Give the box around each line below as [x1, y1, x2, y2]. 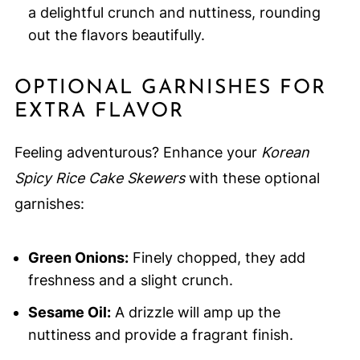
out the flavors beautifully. [27, 27, 205, 44]
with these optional [184, 170, 320, 187]
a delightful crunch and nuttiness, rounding [27, 4, 321, 22]
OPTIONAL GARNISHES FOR [14, 78, 326, 99]
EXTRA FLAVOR [14, 101, 184, 122]
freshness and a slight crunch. [27, 272, 233, 289]
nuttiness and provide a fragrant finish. [27, 326, 293, 344]
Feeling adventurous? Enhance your [14, 144, 261, 162]
